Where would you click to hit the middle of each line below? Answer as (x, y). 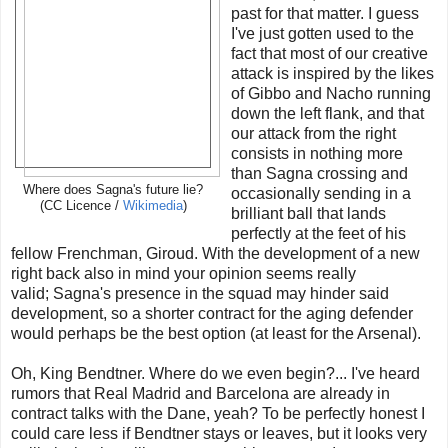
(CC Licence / (81, 206)
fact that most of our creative (329, 54)
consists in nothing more (316, 154)
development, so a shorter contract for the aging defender (212, 314)
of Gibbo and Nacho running (330, 94)
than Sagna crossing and (319, 174)
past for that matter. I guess (324, 14)
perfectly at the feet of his (318, 234)
